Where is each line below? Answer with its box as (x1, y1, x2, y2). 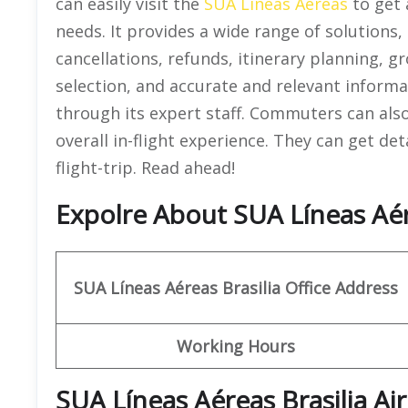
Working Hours (176, 334, 295, 357)
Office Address (284, 276, 398, 299)
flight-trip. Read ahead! (56, 156, 240, 178)
